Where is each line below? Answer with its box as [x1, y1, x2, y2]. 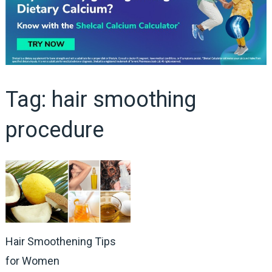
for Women [5, 254, 59, 267]
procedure [5, 117, 104, 143]
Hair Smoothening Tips [5, 234, 116, 248]
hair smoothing [51, 86, 196, 112]
